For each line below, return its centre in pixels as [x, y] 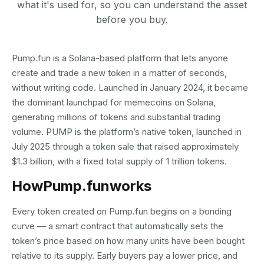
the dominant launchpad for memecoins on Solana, [114, 102]
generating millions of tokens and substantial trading [116, 117]
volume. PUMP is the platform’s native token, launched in [127, 132]
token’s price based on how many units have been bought [128, 241]
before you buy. [132, 19]
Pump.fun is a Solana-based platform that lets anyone [120, 58]
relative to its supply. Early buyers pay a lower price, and [125, 255]
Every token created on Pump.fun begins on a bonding [122, 211]
